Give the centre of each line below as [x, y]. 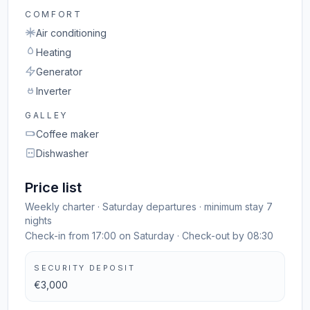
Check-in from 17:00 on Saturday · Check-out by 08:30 [149, 236]
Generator [60, 72]
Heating [54, 52]
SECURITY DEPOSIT [84, 268]
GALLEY [47, 115]
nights [39, 220]
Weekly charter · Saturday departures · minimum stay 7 [149, 207]
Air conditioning [72, 33]
